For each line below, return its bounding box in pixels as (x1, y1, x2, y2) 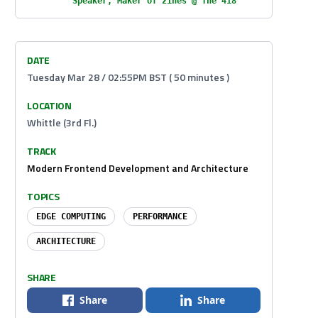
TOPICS (27, 189, 60, 204)
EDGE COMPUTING (36, 212, 106, 221)
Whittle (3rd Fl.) (27, 115, 97, 130)
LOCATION (27, 98, 72, 113)
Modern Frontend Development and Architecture (27, 160, 249, 175)
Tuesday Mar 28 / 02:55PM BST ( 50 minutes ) (27, 70, 230, 84)
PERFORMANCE (133, 212, 188, 221)
